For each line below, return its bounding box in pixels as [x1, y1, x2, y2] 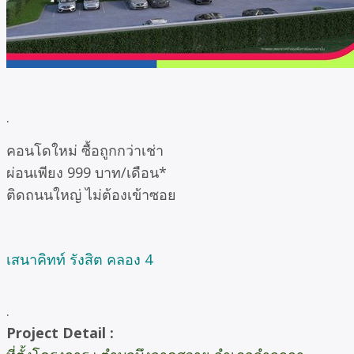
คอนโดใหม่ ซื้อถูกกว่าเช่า [6, 140, 164, 160]
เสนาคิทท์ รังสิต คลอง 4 [6, 250, 153, 269]
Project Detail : [6, 323, 114, 343]
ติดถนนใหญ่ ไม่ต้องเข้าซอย [6, 184, 176, 204]
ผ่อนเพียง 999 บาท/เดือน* [6, 162, 167, 182]
